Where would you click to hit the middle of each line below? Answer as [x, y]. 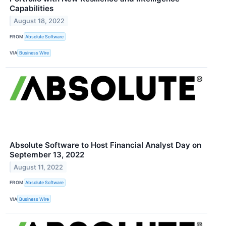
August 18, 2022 [39, 21]
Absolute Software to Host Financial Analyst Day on [105, 145]
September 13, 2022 [47, 154]
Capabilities [32, 9]
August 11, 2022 [39, 167]
